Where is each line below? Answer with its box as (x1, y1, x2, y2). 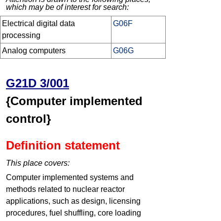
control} (6, 112, 51, 126)
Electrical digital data (2, 19, 75, 28)
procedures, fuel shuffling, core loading (6, 209, 141, 218)
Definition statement (6, 139, 120, 152)
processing (2, 31, 40, 40)
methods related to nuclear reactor (6, 185, 125, 194)
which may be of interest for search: (6, 3, 129, 12)
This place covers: (6, 159, 70, 168)
